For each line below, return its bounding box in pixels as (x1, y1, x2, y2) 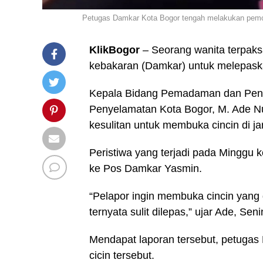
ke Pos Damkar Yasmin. (89, 162, 202, 174)
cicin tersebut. (89, 249, 154, 261)
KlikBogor (89, 43, 140, 56)
